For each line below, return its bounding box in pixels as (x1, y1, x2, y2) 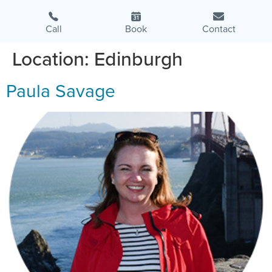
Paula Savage (6, 77, 115, 104)
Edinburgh (94, 44, 183, 73)
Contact (202, 21, 236, 36)
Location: (12, 44, 94, 73)
